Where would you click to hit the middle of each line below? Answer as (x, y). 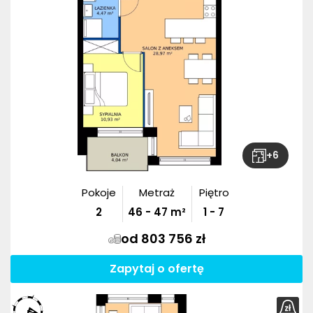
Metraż (156, 193)
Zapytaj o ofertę (156, 269)
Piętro (214, 193)
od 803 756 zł (163, 239)
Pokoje (99, 193)
